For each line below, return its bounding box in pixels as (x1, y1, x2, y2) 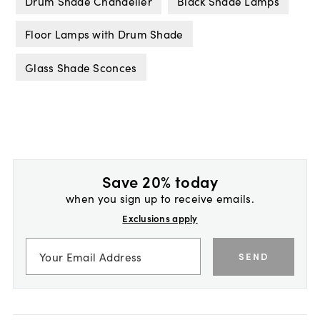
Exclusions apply (122, 211, 198, 225)
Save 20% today (101, 170, 219, 193)
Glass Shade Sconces (25, 59, 137, 75)
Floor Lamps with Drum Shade (25, 26, 184, 42)
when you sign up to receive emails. (66, 190, 254, 206)
